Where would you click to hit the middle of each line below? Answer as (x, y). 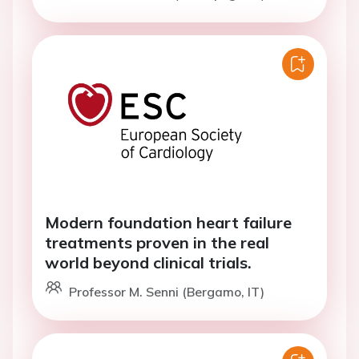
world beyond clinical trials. (148, 262)
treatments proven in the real (157, 242)
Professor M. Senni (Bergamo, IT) (167, 292)
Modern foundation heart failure (168, 222)
